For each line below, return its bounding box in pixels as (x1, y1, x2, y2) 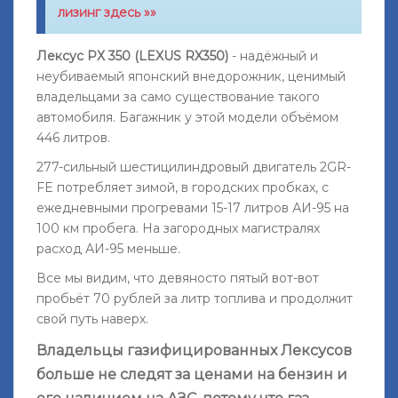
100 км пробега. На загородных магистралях (36, 219, 320, 236)
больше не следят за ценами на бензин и (36, 365, 347, 383)
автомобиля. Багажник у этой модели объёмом (36, 108, 338, 125)
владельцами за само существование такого (36, 88, 320, 105)
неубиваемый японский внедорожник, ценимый (36, 68, 346, 84)
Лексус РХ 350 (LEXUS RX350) (36, 47, 228, 64)
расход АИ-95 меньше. (36, 240, 180, 257)
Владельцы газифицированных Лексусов (36, 341, 352, 359)
